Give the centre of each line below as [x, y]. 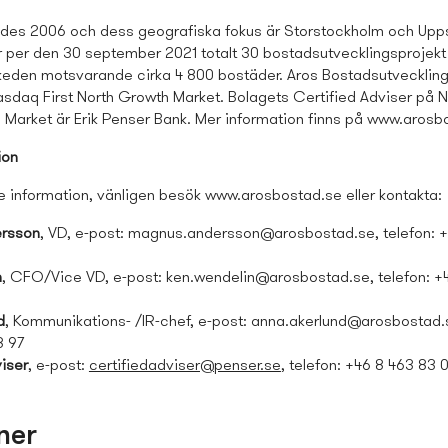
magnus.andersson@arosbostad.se [251, 234]
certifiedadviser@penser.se [184, 366]
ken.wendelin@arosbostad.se [267, 278]
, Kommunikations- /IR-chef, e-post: [127, 322]
